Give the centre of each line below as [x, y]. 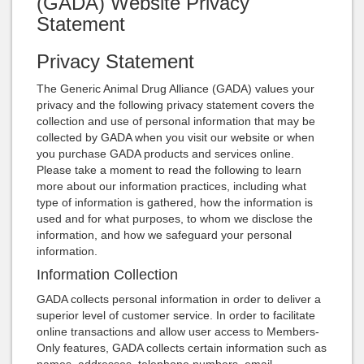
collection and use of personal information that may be [176, 121]
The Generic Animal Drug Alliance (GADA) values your [175, 89]
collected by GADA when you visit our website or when [175, 138]
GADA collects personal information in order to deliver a [179, 299]
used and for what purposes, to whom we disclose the [175, 219]
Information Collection [107, 275]
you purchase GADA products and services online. [165, 154]
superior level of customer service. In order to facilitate [176, 316]
